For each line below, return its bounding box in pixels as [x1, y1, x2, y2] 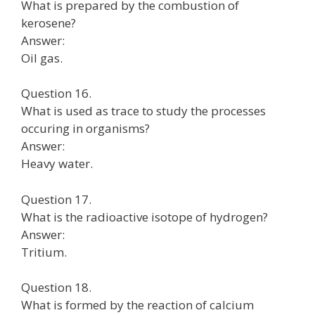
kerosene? [21, 14, 76, 31]
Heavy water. [21, 155, 93, 172]
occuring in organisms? [21, 120, 150, 136]
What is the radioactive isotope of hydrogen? [21, 208, 268, 225]
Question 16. [21, 85, 91, 101]
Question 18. [21, 279, 91, 295]
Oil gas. [21, 49, 63, 66]
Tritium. [21, 243, 67, 260]
